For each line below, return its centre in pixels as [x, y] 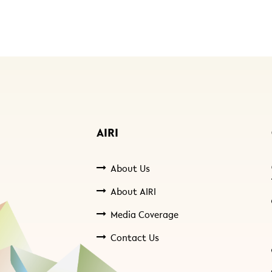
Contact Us [134, 239]
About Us [130, 169]
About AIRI [133, 192]
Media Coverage [144, 216]
